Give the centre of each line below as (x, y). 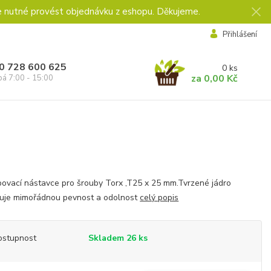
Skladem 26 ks (118, 238)
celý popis (159, 198)
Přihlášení (240, 34)
